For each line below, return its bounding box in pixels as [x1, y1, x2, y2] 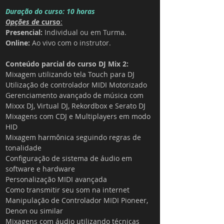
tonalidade [5, 143, 41, 152]
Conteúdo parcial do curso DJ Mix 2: [5, 59, 128, 68]
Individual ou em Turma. [44, 27, 128, 37]
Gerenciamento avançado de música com [5, 90, 145, 100]
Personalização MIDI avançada [5, 174, 107, 184]
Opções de [5, 17, 41, 26]
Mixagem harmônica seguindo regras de [5, 132, 143, 142]
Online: [5, 38, 32, 47]
